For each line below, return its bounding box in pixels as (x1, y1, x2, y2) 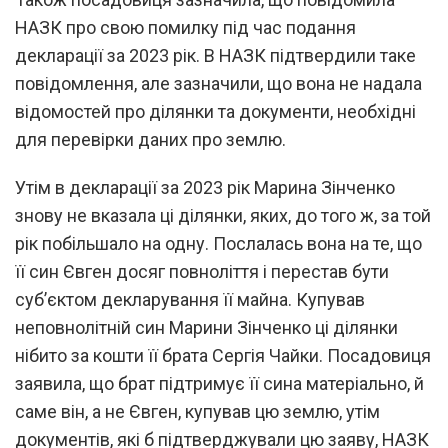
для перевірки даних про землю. (15, 128, 286, 150)
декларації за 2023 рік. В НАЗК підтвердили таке (15, 44, 416, 66)
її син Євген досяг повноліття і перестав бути (15, 260, 389, 282)
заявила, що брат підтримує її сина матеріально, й (15, 372, 424, 394)
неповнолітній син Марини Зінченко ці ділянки (15, 316, 398, 338)
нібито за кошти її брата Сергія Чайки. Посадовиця (15, 344, 431, 366)
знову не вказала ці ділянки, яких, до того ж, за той (15, 204, 431, 226)
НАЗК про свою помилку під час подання (15, 16, 356, 38)
